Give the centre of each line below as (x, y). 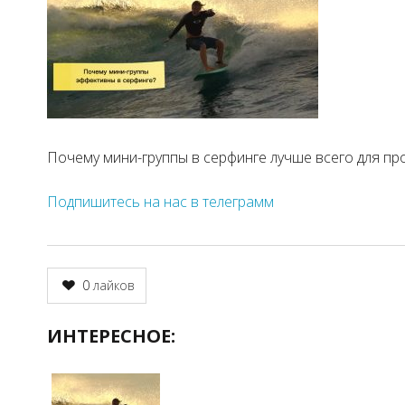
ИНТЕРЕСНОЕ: (111, 336)
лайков (113, 285)
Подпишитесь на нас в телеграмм (160, 202)
